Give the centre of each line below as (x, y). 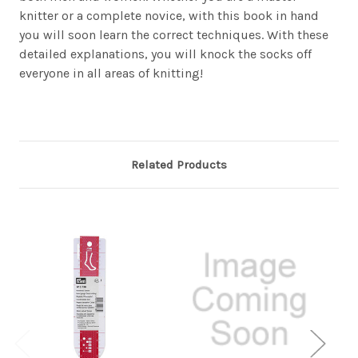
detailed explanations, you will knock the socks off (165, 54)
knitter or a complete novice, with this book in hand (169, 16)
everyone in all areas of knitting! (111, 74)
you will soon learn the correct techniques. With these (174, 35)
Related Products (179, 165)
